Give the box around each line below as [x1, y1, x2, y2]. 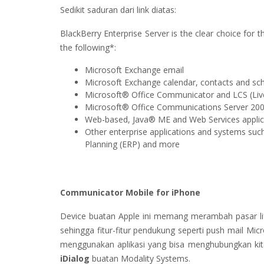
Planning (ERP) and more [85, 138, 180, 150]
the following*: [60, 41, 116, 53]
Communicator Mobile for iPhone [60, 187, 200, 199]
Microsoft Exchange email [85, 64, 184, 75]
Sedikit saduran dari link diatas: [60, 4, 176, 16]
